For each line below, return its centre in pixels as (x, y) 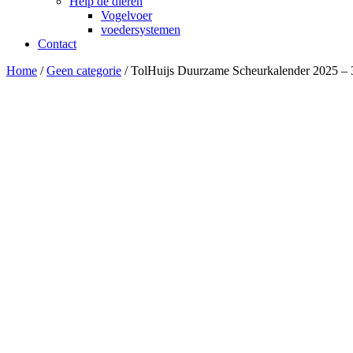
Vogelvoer (126, 15)
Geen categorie (84, 71)
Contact (57, 44)
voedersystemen (141, 30)
